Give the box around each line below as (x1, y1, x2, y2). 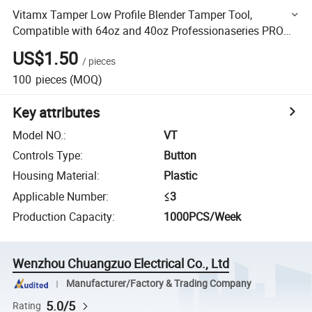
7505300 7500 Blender (13, 38, 125, 54)
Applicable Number (13, 188, 107, 204)
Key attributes (13, 102, 100, 122)
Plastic (164, 168, 198, 184)
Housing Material (13, 168, 97, 184)
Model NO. (13, 127, 64, 143)
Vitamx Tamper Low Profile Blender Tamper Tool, (13, 6, 253, 22)
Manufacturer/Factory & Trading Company (65, 277, 251, 290)
